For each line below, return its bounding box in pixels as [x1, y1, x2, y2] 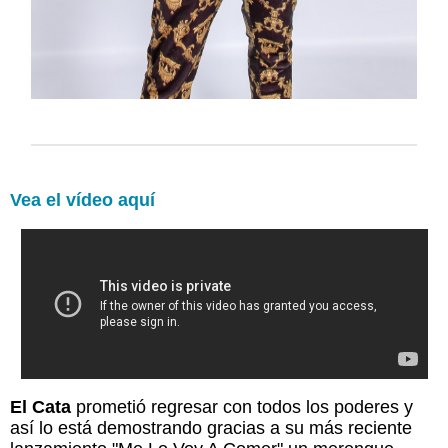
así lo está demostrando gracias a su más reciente [10, 418, 412, 438]
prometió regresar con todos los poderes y [71, 397, 413, 417]
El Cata [10, 397, 71, 417]
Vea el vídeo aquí [10, 190, 155, 210]
